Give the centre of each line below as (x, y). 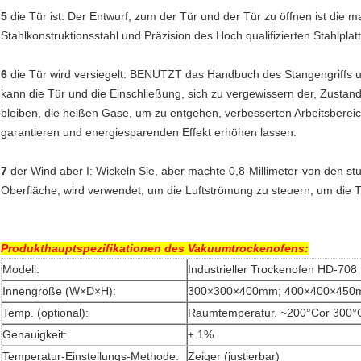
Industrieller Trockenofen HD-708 (272, 270)
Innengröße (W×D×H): (59, 291)
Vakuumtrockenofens (246, 249)
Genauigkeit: (35, 335)
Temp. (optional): (46, 313)
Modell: (21, 270)
